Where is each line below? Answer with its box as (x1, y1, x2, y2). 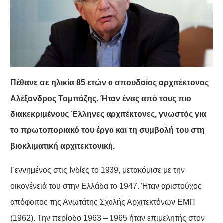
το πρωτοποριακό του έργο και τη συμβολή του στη (10, 126, 205, 135)
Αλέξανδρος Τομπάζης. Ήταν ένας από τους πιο (10, 94, 191, 103)
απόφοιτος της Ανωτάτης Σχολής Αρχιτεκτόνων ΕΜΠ (10, 198, 195, 207)
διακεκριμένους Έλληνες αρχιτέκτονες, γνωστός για (10, 110, 206, 119)
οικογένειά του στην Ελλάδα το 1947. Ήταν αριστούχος (10, 182, 202, 191)
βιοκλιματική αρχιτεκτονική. (10, 142, 115, 151)
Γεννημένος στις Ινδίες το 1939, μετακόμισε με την (10, 166, 185, 175)
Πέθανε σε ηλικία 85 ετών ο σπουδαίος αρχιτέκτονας (10, 78, 209, 87)
